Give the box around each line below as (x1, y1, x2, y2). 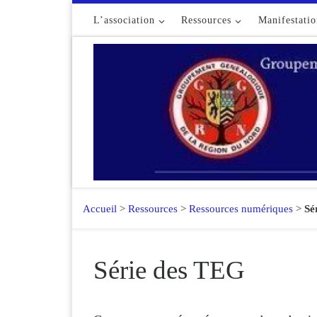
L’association (93, 14, 155, 25)
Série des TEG (93, 255, 245, 284)
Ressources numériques (189, 202, 293, 214)
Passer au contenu (19, 13, 103, 25)
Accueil (72, 202, 117, 214)
